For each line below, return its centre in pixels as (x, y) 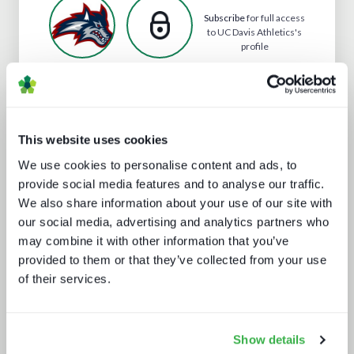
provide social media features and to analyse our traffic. (171, 183)
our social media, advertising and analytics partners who (173, 221)
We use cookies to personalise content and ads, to (158, 164)
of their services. (64, 278)
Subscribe (224, 17)
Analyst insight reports (102, 122)
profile (254, 46)
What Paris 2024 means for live (162, 285)
